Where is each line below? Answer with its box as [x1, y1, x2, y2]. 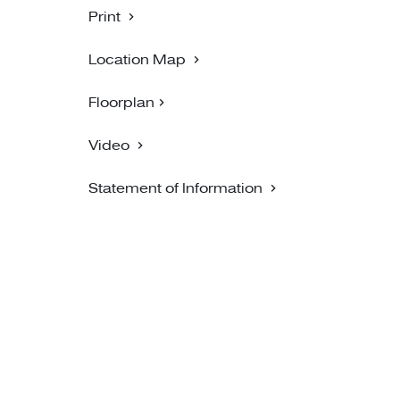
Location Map [88, 51, 186, 68]
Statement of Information [88, 179, 262, 196]
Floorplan [88, 94, 154, 111]
